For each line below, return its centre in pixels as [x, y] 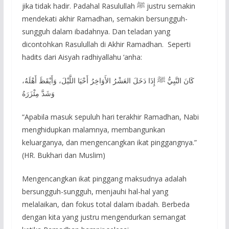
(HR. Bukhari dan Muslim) [63, 155]
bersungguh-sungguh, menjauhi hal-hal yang [95, 191]
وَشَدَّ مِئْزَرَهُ [38, 93]
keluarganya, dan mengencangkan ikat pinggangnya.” [109, 142]
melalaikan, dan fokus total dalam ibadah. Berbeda [106, 204]
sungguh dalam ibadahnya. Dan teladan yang [96, 31]
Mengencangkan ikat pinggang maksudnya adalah [104, 178]
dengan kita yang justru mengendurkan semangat [104, 217]
